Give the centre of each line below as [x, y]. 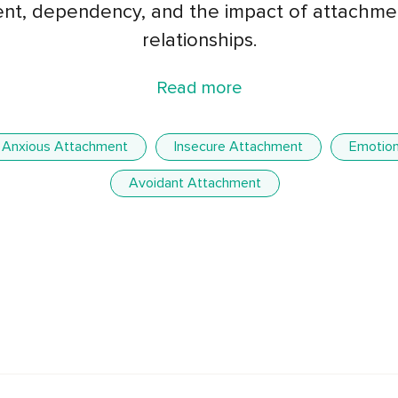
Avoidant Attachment [195, 183]
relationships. [199, 41]
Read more [199, 88]
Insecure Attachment [238, 147]
